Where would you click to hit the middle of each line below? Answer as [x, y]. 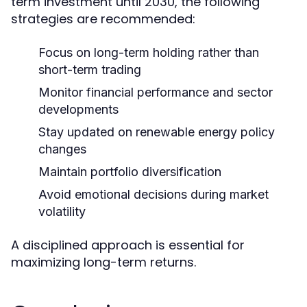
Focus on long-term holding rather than [149, 53]
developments [78, 110]
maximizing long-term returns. [103, 262]
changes [62, 149]
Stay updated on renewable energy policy [157, 132]
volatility [62, 212]
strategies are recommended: [103, 19]
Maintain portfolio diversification [130, 172]
